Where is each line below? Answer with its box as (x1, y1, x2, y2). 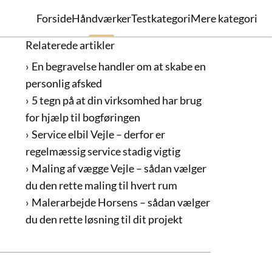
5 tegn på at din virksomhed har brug (31, 93, 202, 107)
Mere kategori (191, 12, 257, 25)
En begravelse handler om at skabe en (31, 59, 206, 73)
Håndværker (72, 12, 131, 25)
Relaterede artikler (25, 38, 115, 52)
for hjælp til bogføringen (25, 110, 140, 124)
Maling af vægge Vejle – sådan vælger (31, 161, 206, 175)
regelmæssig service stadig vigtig (25, 144, 180, 158)
